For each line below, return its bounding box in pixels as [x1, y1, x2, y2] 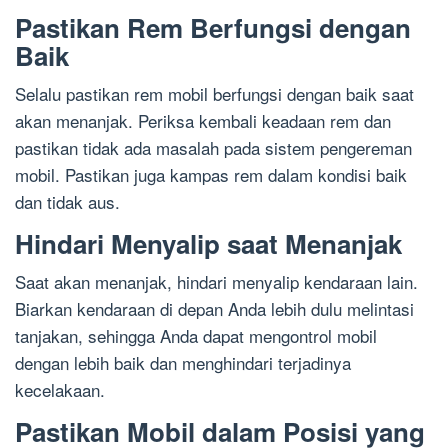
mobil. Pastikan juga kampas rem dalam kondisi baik [15, 161, 407, 187]
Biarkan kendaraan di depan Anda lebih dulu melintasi [15, 295, 414, 321]
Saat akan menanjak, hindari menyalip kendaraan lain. [15, 268, 418, 294]
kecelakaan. [15, 376, 105, 402]
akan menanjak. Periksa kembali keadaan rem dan [15, 107, 391, 133]
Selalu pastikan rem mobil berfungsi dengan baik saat [15, 80, 414, 106]
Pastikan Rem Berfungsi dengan [15, 8, 411, 46]
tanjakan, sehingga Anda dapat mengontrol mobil [15, 322, 377, 348]
